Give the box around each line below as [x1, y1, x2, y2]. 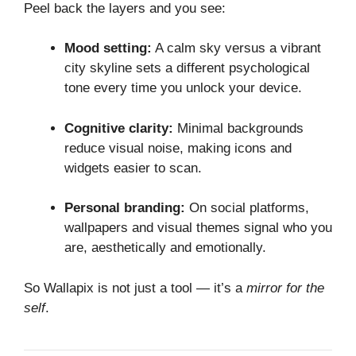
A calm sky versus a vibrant [152, 41, 321, 56]
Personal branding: [64, 200, 185, 216]
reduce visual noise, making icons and [64, 140, 292, 156]
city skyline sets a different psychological [64, 60, 310, 76]
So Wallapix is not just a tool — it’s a [24, 280, 246, 296]
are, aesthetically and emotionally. [64, 240, 266, 256]
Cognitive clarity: [64, 120, 173, 136]
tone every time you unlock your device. [64, 80, 302, 96]
